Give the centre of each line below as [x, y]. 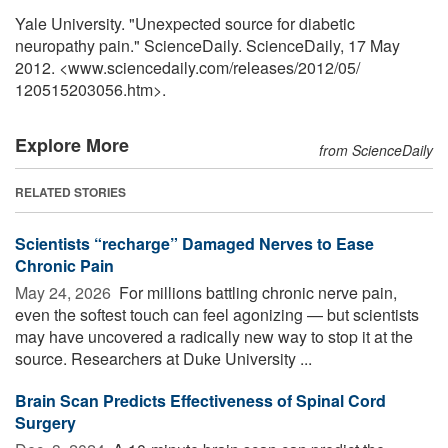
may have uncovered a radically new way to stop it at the [214, 336]
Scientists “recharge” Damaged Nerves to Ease [194, 243]
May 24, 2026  [65, 292]
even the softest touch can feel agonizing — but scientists [217, 314]
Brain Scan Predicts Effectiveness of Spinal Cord [200, 400]
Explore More [72, 144]
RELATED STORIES [70, 191]
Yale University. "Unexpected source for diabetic [185, 23]
